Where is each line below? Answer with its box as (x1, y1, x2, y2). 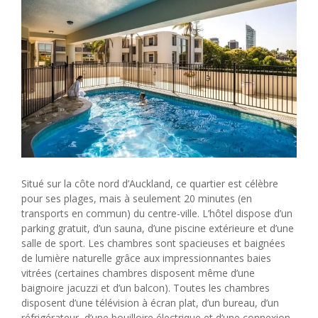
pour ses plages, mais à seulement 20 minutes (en (21, 191, 252, 205)
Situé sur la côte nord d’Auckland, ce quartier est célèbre (21, 176, 278, 190)
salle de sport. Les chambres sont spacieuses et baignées (21, 236, 285, 250)
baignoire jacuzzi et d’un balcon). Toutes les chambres (21, 280, 270, 295)
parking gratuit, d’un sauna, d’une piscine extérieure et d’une (21, 221, 294, 235)
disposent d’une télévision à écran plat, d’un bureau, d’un (21, 295, 279, 309)
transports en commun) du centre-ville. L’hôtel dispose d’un (21, 206, 292, 220)
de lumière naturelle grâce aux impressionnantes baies (21, 251, 271, 265)
